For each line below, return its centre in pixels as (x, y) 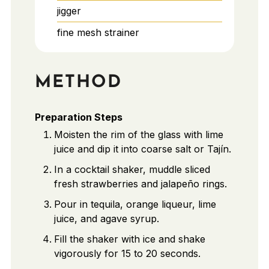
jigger (69, 11)
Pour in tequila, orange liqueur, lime (135, 204)
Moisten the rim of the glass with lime (138, 134)
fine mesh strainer (98, 32)
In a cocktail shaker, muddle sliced (132, 169)
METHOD (78, 83)
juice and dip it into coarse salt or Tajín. (142, 149)
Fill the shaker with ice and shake (129, 239)
